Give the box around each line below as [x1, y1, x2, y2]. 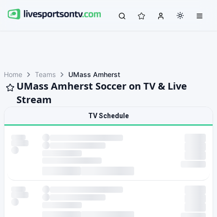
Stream [16, 93, 52, 106]
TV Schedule [88, 112, 129, 120]
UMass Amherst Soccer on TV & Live [16, 79, 187, 93]
